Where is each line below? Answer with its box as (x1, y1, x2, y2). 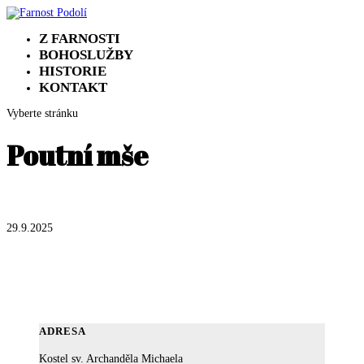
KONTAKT (39, 80, 107, 95)
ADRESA (39, 325, 86, 338)
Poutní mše (6, 136, 153, 175)
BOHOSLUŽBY (39, 47, 133, 63)
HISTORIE (39, 63, 106, 79)
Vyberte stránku (6, 107, 78, 119)
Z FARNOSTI (39, 31, 120, 46)
